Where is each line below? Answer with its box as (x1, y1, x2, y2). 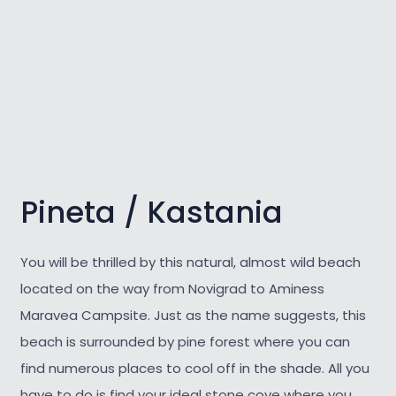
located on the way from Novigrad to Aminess (19, 278, 324, 298)
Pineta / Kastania (19, 192, 283, 234)
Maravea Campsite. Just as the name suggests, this (19, 305, 366, 324)
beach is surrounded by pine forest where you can (19, 331, 350, 351)
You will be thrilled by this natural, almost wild (19, 252, 315, 271)
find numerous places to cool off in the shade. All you (19, 358, 369, 377)
